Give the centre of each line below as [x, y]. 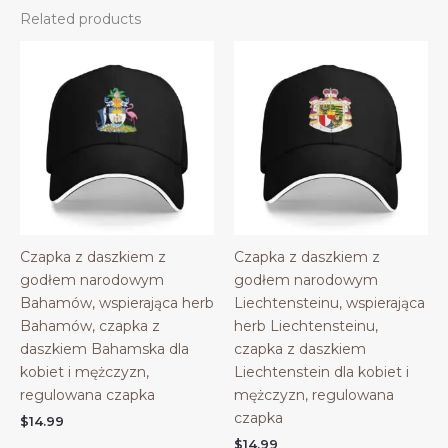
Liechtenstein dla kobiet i [321, 372]
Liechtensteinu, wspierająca [329, 303]
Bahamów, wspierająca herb [117, 303]
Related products [80, 19]
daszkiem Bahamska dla [104, 349]
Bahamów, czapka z [90, 326]
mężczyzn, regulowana [314, 395]
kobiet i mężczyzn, [84, 372]
